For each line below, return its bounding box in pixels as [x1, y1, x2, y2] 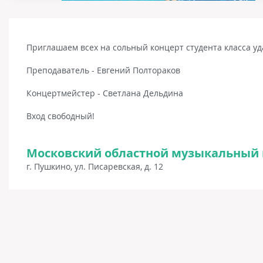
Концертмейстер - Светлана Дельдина [26, 87, 183, 99]
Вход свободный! [26, 110, 95, 122]
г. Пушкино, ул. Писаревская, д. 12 [26, 161, 163, 172]
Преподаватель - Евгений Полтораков [26, 65, 180, 76]
